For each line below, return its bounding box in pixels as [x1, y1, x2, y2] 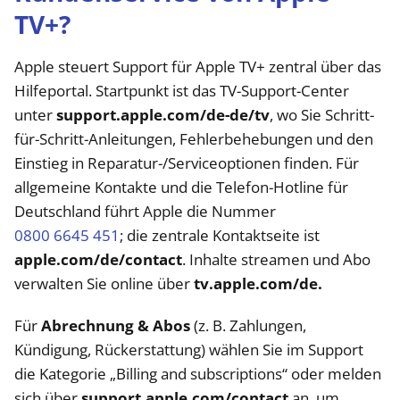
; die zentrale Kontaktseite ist [120, 225, 320, 246]
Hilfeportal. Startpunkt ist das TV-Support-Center [14, 80, 349, 101]
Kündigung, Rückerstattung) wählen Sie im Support [14, 339, 363, 360]
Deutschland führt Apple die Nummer [14, 201, 276, 221]
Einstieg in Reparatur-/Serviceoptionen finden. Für [14, 153, 359, 173]
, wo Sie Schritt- [270, 104, 374, 125]
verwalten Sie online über [14, 273, 194, 294]
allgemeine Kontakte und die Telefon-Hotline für [14, 177, 348, 197]
